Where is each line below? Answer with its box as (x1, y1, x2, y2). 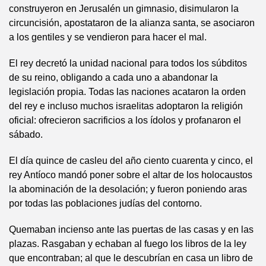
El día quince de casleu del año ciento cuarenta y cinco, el (9, 156, 253, 166)
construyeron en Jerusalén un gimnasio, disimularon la (9, 4, 239, 14)
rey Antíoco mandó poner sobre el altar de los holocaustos (9, 170, 252, 180)
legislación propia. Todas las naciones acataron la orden (9, 87, 246, 97)
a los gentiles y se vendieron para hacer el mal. (9, 32, 207, 43)
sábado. (9, 129, 43, 140)
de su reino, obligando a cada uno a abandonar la (9, 72, 218, 83)
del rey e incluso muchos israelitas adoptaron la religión (9, 101, 243, 112)
